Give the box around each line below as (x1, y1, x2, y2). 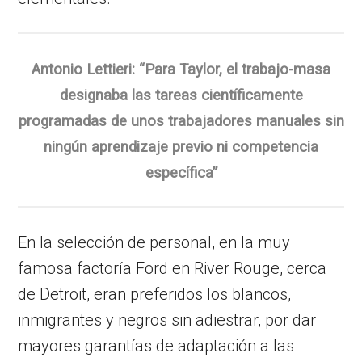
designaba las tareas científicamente (59, 86, 303, 104)
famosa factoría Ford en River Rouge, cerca (18, 258, 327, 278)
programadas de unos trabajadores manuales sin (18, 112, 344, 130)
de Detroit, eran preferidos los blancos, (18, 284, 292, 304)
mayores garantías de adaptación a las (18, 335, 295, 356)
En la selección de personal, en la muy (18, 232, 291, 252)
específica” (145, 163, 217, 182)
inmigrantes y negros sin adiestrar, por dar (18, 309, 317, 330)
